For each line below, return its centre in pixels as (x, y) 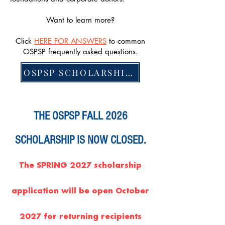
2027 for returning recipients (80, 217)
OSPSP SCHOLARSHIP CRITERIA (129, 72)
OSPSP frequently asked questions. (80, 51)
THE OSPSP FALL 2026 (80, 116)
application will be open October (80, 191)
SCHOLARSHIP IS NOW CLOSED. (80, 140)
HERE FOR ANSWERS (70, 41)
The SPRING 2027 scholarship (80, 166)
